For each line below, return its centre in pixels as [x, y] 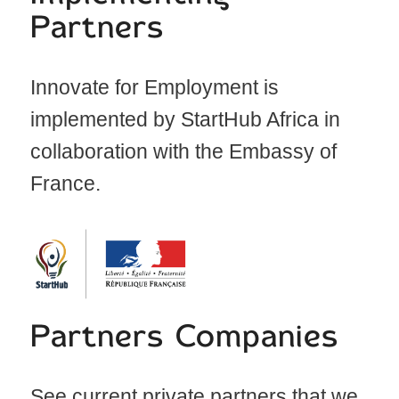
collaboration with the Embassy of [183, 152]
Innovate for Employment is [154, 88]
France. [65, 184]
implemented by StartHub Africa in [185, 120]
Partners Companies [184, 337]
